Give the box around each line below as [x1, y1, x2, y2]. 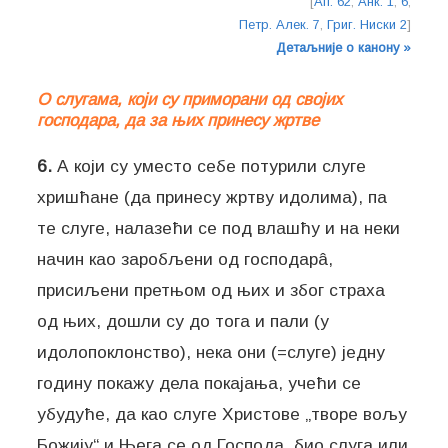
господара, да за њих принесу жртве [37, 111, 320, 131]
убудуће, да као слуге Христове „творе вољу [37, 404, 408, 425]
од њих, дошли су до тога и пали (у [37, 311, 330, 332]
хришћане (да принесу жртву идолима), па [37, 187, 388, 208]
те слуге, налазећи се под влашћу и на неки [37, 218, 401, 239]
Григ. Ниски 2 [326, 16, 407, 32]
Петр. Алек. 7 [238, 16, 320, 32]
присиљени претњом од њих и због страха [37, 280, 386, 301]
